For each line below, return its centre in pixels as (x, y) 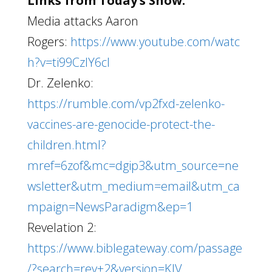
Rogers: (49, 41)
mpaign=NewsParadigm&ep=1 (110, 206)
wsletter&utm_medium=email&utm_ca (133, 186)
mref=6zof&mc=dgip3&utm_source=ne (133, 165)
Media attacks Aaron (83, 21)
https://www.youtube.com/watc (155, 41)
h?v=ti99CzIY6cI (68, 62)
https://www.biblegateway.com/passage (134, 248)
